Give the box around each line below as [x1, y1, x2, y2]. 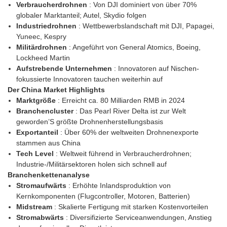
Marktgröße [16, 96, 58, 105]
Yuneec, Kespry [16, 32, 66, 41]
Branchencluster [16, 107, 75, 116]
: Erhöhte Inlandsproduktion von [68, 181, 171, 190]
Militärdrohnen [16, 43, 69, 52]
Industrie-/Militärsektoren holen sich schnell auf [16, 160, 167, 169]
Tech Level [16, 149, 56, 158]
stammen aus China [16, 139, 81, 147]
